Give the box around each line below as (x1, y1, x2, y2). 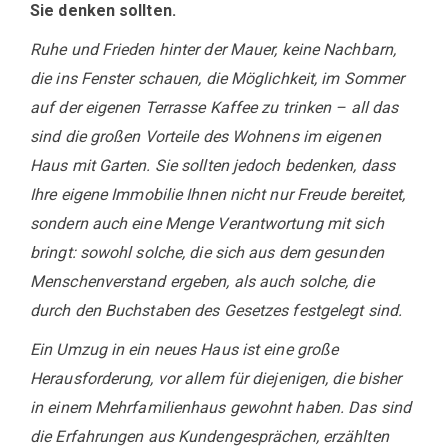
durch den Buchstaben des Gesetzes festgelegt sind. (30, 301, 403, 320)
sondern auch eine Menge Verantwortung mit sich (30, 214, 384, 233)
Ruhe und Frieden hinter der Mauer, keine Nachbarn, (30, 40, 397, 59)
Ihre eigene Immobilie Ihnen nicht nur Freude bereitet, (30, 185, 406, 204)
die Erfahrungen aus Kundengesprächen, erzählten (30, 427, 389, 446)
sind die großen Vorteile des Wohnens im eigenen (30, 127, 381, 146)
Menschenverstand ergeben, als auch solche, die (30, 272, 374, 291)
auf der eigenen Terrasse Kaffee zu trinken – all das (30, 98, 399, 117)
